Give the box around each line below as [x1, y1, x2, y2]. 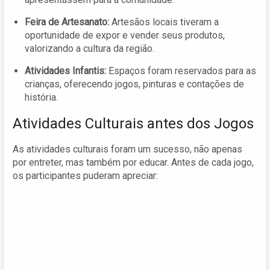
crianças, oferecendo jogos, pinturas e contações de [25, 78, 244, 90]
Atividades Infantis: [25, 64, 106, 77]
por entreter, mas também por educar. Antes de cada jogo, [13, 156, 254, 168]
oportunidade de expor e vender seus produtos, [25, 29, 225, 41]
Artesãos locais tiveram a [109, 16, 219, 28]
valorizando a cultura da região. [25, 42, 154, 54]
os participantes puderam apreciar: [13, 169, 158, 181]
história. [25, 91, 58, 103]
